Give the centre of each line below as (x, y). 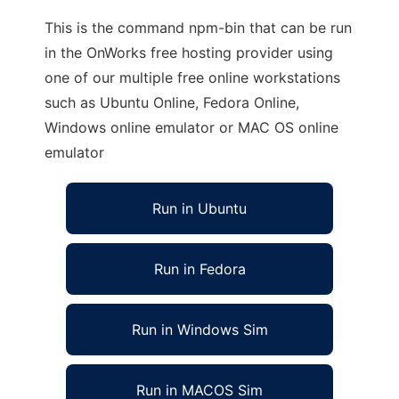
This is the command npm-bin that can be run (198, 28)
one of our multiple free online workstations (192, 77)
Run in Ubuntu (199, 208)
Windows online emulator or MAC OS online (191, 127)
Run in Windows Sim (199, 330)
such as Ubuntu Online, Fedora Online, (172, 102)
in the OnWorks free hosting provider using (189, 53)
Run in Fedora (199, 269)
